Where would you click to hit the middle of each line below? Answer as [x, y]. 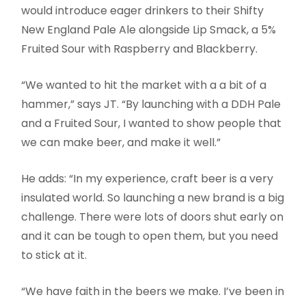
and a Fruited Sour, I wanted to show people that [152, 123]
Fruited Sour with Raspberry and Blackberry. [141, 48]
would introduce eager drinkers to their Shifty [143, 10]
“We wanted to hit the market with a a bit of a [144, 85]
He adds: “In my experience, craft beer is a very [148, 178]
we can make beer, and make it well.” [121, 142]
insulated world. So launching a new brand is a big [153, 197]
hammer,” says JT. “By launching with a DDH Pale [151, 104]
